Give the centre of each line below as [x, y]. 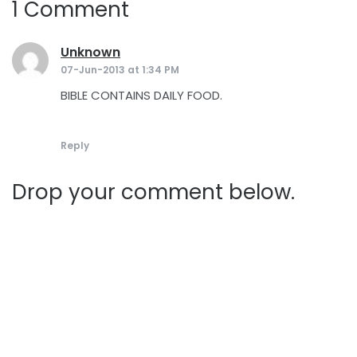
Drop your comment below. [153, 192]
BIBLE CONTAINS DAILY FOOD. [141, 95]
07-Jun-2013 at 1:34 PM [120, 70]
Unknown [90, 52]
